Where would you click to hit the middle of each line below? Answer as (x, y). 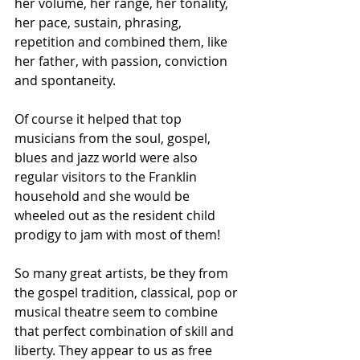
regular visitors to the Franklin (107, 176)
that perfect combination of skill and (126, 331)
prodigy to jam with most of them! (121, 234)
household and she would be (104, 196)
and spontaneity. (65, 80)
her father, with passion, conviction (123, 61)
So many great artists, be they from (123, 273)
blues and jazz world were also (108, 157)
